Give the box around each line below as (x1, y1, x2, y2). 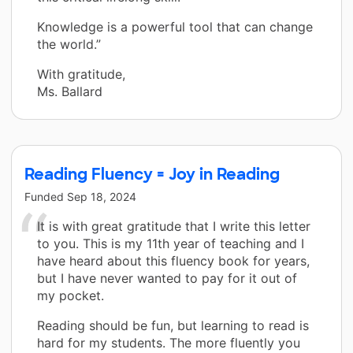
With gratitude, (37, 65, 125, 82)
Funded (24, 189, 67, 203)
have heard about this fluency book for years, (37, 252, 310, 269)
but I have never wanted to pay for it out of (37, 269, 297, 286)
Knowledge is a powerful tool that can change (37, 18, 313, 35)
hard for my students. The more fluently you (37, 334, 300, 351)
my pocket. (37, 287, 104, 303)
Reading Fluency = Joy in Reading (24, 163, 280, 184)
